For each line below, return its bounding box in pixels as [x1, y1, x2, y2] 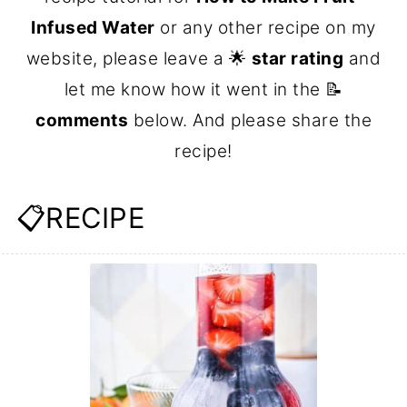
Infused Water [31, 16, 155, 38]
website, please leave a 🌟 [25, 47, 252, 69]
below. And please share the [128, 109, 372, 131]
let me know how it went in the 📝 [64, 78, 343, 100]
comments [35, 109, 128, 131]
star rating [251, 47, 344, 69]
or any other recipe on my [154, 16, 376, 38]
